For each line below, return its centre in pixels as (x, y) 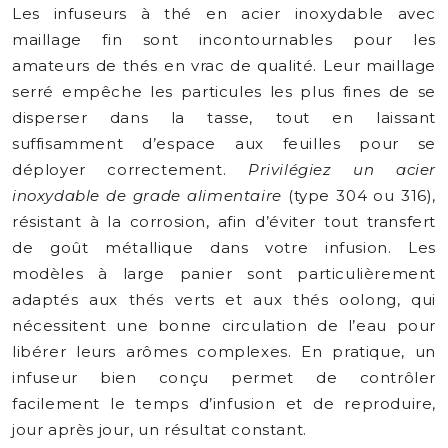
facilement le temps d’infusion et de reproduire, (224, 403)
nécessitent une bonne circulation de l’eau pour (224, 325)
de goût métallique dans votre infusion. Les (224, 247)
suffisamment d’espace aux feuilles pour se (224, 143)
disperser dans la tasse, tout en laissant (224, 117)
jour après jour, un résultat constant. (159, 429)
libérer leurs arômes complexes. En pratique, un (224, 351)
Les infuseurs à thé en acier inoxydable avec (224, 13)
